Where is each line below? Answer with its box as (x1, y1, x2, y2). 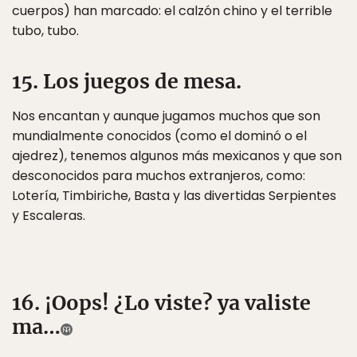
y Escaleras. (12, 206, 85, 225)
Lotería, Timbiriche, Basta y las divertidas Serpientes (12, 186, 336, 205)
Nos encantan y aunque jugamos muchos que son (12, 107, 320, 125)
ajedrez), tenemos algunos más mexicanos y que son (12, 147, 342, 165)
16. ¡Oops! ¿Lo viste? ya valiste (12, 290, 311, 316)
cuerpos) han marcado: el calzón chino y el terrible (12, 2, 332, 20)
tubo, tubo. (12, 22, 79, 40)
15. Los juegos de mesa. (12, 69, 241, 94)
